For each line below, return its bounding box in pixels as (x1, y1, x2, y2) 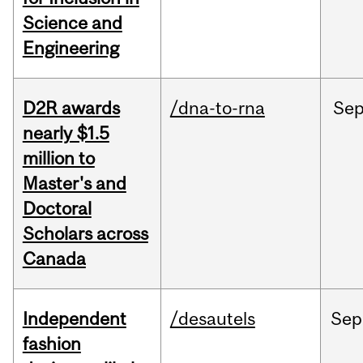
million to (22, 147, 95, 169)
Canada (22, 248, 86, 270)
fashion (22, 333, 81, 355)
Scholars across (22, 223, 148, 245)
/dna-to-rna (169, 97, 265, 119)
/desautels (169, 308, 255, 330)
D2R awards (22, 97, 120, 119)
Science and (22, 12, 122, 34)
